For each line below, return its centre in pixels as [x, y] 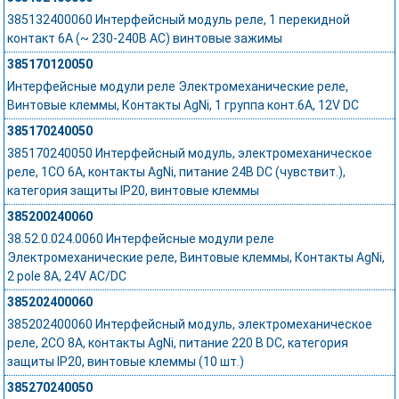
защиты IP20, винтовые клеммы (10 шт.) [126, 362]
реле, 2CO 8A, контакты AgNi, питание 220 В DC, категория [178, 343]
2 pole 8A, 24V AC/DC [67, 277]
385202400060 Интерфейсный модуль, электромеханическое [190, 325]
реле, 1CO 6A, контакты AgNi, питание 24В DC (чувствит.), [177, 172]
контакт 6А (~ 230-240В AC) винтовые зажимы [145, 39]
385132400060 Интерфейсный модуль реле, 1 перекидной [179, 20]
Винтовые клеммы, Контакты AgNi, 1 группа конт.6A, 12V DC [183, 106]
